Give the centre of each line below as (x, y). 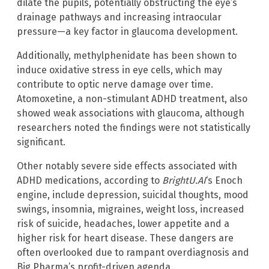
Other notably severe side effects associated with (127, 166)
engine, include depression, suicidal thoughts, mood (133, 195)
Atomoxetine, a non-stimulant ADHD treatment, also (132, 99)
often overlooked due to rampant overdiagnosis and (133, 253)
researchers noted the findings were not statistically (134, 128)
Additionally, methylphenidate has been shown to (127, 56)
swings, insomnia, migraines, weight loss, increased (131, 210)
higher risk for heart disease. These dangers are (125, 238)
